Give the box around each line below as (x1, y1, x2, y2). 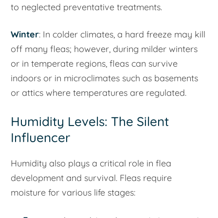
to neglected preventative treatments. (11, 1, 163, 13)
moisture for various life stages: (11, 186, 136, 198)
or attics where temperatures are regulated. (11, 87, 187, 99)
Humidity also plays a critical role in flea (11, 157, 172, 169)
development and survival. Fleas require (11, 172, 172, 183)
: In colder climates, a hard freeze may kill (39, 29, 206, 40)
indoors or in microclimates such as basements (11, 73, 199, 84)
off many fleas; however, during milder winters (11, 43, 198, 55)
